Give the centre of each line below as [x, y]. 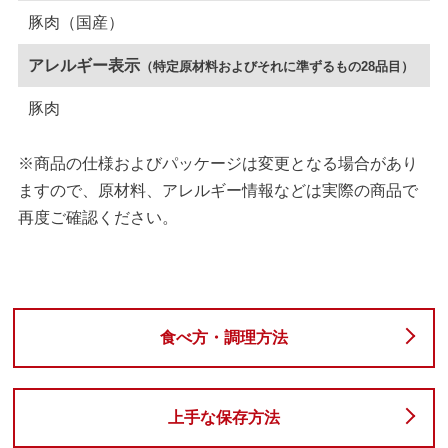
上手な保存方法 [224, 417]
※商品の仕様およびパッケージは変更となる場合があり [217, 163]
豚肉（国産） [76, 22]
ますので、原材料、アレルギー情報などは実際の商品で [217, 190]
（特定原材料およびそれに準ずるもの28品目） [277, 66]
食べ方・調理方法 [224, 337]
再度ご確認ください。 [97, 217]
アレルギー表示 [84, 65]
